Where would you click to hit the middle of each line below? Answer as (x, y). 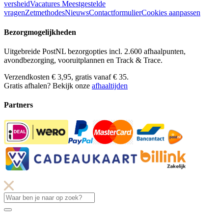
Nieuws (77, 13)
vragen (14, 13)
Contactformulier (115, 13)
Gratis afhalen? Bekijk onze (48, 85)
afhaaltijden (110, 85)
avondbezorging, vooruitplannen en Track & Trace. (83, 60)
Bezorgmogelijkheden (40, 32)
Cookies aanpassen (171, 13)
